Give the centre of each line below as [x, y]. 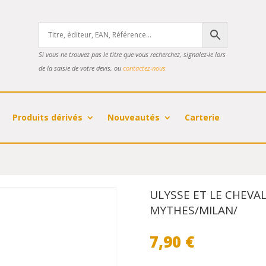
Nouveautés [134, 117]
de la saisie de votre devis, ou [80, 68]
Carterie [202, 117]
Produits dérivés [48, 117]
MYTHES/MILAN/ [194, 210]
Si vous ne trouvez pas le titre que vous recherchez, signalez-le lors [132, 55]
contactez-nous [144, 68]
